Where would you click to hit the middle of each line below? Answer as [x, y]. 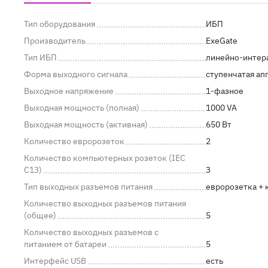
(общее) [40, 216]
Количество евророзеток [74, 141]
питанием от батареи [65, 244]
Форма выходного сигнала [76, 74]
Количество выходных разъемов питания [105, 204]
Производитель [55, 41]
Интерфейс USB [55, 261]
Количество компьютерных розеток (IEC [105, 158]
